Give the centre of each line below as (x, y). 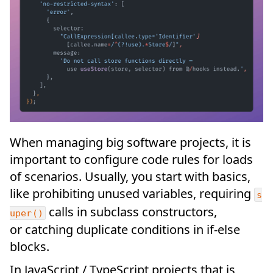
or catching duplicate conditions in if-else (125, 230)
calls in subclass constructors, (131, 211)
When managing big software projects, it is (130, 143)
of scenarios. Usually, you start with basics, (130, 177)
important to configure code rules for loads (131, 160)
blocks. (30, 247)
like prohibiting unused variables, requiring (132, 194)
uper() (27, 213)
